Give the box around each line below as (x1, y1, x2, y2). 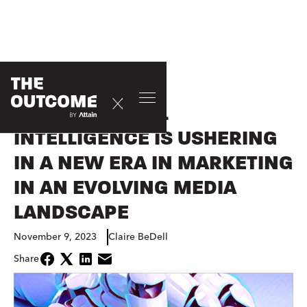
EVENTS (14, 88, 49, 100)
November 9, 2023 (14, 231, 97, 243)
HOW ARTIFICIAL (14, 104, 169, 125)
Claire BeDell (108, 231, 168, 243)
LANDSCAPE (14, 203, 129, 224)
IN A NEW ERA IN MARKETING (14, 153, 293, 175)
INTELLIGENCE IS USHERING (14, 129, 278, 150)
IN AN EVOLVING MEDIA (14, 178, 236, 199)
